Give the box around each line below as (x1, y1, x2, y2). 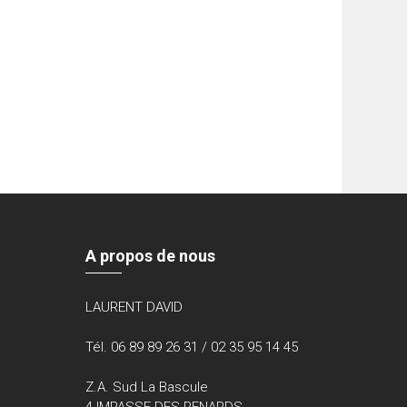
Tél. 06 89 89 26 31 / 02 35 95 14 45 (85, 339, 299, 356)
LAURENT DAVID (85, 299, 184, 316)
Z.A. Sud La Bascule (85, 379, 209, 396)
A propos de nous (85, 246, 216, 266)
